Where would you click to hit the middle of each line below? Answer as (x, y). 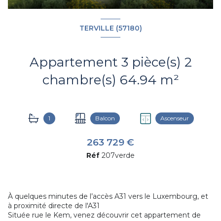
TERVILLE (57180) (110, 28)
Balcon (105, 118)
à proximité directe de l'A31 (55, 206)
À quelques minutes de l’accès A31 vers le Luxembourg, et (108, 197)
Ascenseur (174, 118)
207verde (118, 156)
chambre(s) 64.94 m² (169, 80)
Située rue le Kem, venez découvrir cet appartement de (104, 215)
